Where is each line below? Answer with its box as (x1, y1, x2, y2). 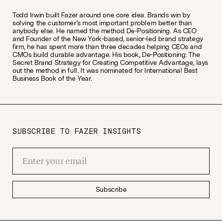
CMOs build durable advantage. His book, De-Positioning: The (12, 50, 200, 59)
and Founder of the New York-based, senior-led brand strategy (12, 34, 203, 44)
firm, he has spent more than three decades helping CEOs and (12, 42, 202, 52)
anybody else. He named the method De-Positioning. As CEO (12, 26, 197, 36)
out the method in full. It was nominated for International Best (12, 65, 198, 75)
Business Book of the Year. (12, 73, 92, 83)
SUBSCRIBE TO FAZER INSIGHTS (12, 126, 141, 136)
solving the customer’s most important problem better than (12, 18, 192, 28)
